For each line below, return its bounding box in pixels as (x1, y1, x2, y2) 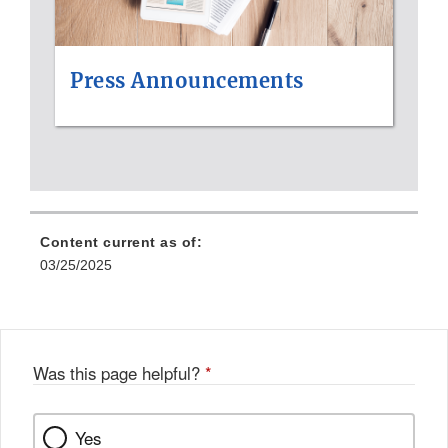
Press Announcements (70, 67, 304, 93)
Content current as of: (40, 233, 202, 250)
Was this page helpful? (33, 360, 205, 385)
